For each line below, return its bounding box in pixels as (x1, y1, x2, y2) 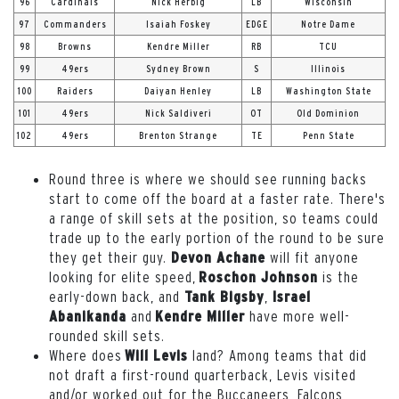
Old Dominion (297, 107, 360, 118)
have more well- (245, 306, 350, 324)
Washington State (285, 85, 371, 96)
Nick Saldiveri (144, 107, 212, 118)
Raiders (56, 85, 94, 96)
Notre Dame (301, 18, 355, 29)
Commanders (43, 18, 107, 29)
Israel (273, 288, 311, 305)
